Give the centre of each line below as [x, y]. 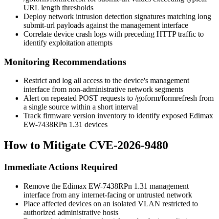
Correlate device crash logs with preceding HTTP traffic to [114, 34]
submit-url [39, 25]
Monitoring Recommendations [65, 62]
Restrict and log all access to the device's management [106, 81]
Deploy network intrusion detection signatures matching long [117, 16]
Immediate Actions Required [61, 167]
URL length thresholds [58, 7]
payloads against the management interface [121, 25]
